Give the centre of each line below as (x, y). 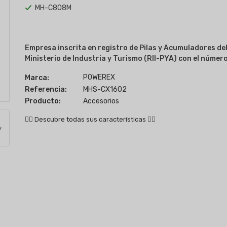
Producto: (43, 101)
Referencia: (46, 89)
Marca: (37, 78)
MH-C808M (53, 8)
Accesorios (101, 101)
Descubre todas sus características (90, 119)
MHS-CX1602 (105, 89)
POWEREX (99, 77)
